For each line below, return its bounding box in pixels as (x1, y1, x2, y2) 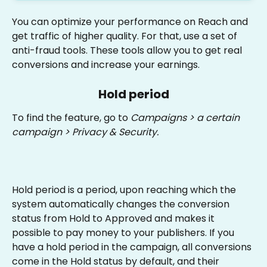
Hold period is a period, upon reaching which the (12, 183, 238, 197)
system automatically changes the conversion (12, 197, 232, 212)
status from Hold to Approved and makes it (12, 212, 217, 226)
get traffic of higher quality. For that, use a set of (12, 29, 240, 43)
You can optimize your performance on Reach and (12, 15, 250, 29)
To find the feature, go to (12, 111, 131, 125)
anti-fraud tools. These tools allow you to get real (12, 44, 244, 57)
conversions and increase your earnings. (12, 58, 200, 72)
